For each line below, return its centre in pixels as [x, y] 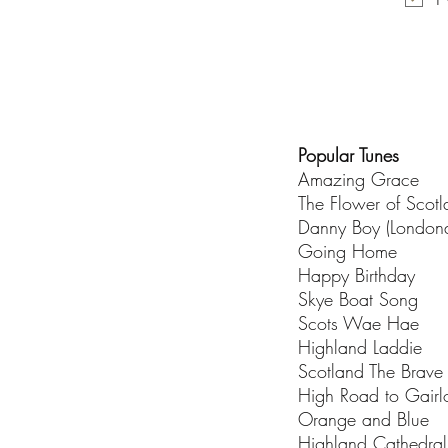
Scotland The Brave [370, 371]
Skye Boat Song [358, 299]
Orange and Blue [363, 419]
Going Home [347, 251]
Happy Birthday [359, 275]
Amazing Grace [358, 179]
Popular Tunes [351, 155]
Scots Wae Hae [358, 323]
